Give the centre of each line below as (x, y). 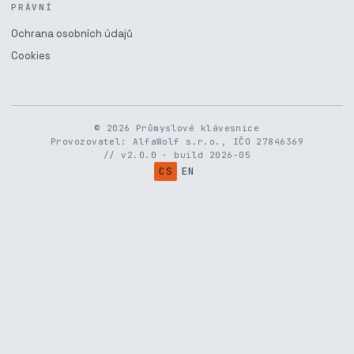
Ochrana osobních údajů (72, 34)
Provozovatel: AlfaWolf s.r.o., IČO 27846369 (177, 141)
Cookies (31, 56)
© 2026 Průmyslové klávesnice (177, 128)
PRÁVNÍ (32, 7)
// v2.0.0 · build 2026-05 (177, 155)
